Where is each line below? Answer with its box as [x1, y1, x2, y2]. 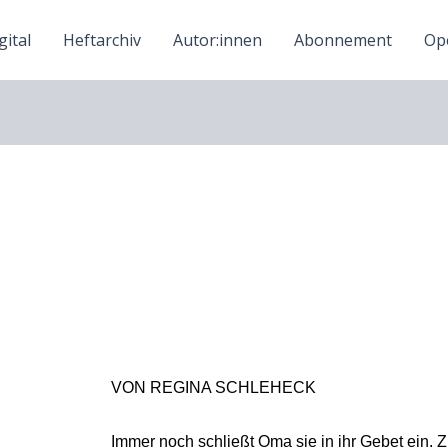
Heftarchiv [62, 29, 141, 51]
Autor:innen [172, 29, 262, 51]
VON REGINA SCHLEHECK [110, 379, 316, 396]
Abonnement [293, 29, 392, 51]
